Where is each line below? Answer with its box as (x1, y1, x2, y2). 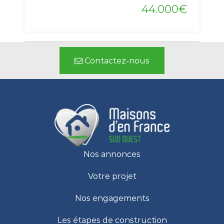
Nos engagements (74, 193, 149, 203)
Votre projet (87, 171, 136, 181)
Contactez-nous (84, 55, 149, 65)
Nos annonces (83, 149, 140, 159)
